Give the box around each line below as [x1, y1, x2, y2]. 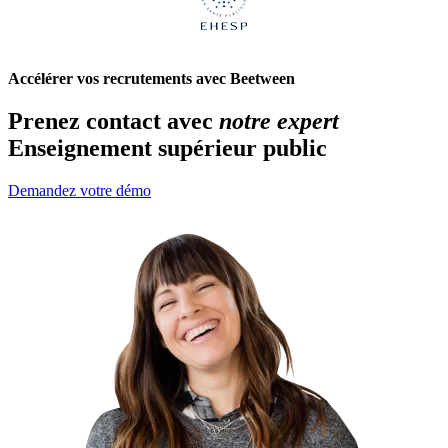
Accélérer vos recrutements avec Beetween [8, 70, 295, 88]
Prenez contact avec [8, 108, 219, 135]
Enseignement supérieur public [8, 135, 327, 162]
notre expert [219, 108, 339, 135]
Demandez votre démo [8, 182, 151, 200]
